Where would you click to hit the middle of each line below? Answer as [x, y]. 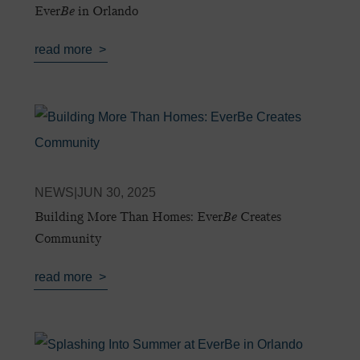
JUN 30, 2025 [117, 193]
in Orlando [107, 11]
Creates [260, 217]
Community [68, 239]
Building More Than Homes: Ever [129, 217]
